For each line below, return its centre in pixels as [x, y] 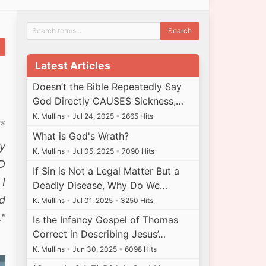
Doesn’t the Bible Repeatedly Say [107, 87]
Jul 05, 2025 [94, 151]
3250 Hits [136, 200]
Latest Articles [72, 65]
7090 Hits [137, 151]
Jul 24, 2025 [94, 116]
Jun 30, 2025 [95, 249]
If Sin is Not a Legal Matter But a [106, 171]
